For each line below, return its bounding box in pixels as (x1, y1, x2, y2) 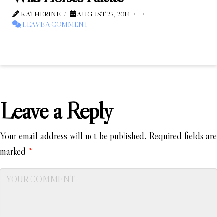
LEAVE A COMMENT (21, 20, 88, 29)
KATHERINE (19, 10, 61, 18)
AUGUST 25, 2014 (76, 10, 130, 18)
